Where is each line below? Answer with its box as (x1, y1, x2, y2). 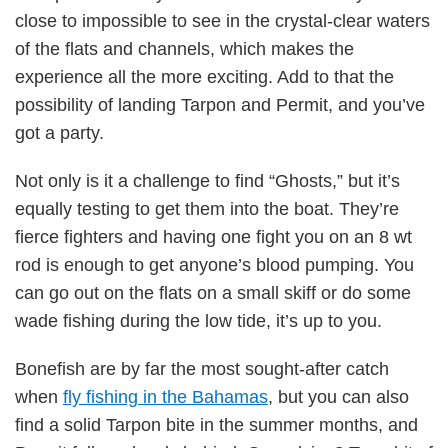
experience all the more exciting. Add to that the (15, 66, 394, 87)
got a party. (15, 122, 104, 143)
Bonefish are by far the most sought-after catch (15, 358, 389, 379)
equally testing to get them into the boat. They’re (15, 198, 399, 219)
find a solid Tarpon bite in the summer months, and (15, 414, 418, 435)
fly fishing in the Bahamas (63, 386, 268, 407)
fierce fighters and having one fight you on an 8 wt (15, 226, 412, 247)
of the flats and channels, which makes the (15, 38, 354, 59)
